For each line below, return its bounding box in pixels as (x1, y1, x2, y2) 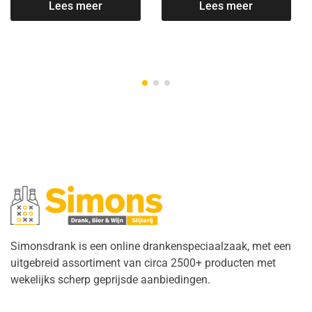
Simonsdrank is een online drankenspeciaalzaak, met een (10, 239, 291, 253)
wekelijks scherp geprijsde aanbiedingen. (10, 272, 210, 286)
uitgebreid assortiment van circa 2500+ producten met (10, 256, 276, 270)
